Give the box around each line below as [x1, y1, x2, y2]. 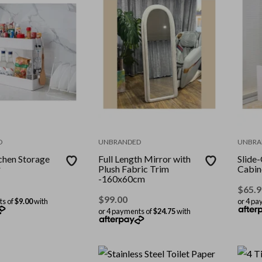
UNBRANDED [98, 137, 142, 146]
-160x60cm [98, 173, 146, 184]
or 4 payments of [98, 206, 154, 216]
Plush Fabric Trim [98, 163, 170, 174]
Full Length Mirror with [98, 153, 191, 164]
